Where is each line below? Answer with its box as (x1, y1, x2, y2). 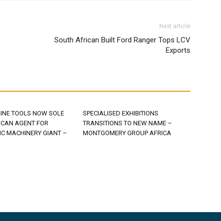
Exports (166, 46, 190, 55)
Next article (159, 23, 190, 30)
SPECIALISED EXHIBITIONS (83, 110, 158, 117)
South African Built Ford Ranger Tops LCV (54, 36, 190, 44)
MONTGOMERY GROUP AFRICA (83, 129, 171, 137)
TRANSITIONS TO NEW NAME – (83, 119, 172, 127)
